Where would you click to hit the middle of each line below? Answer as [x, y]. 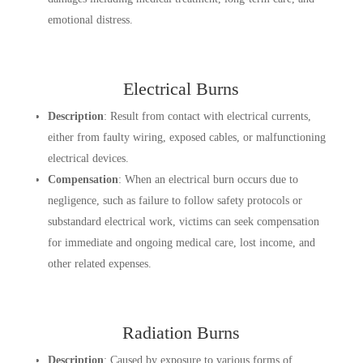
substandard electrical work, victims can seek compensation [183, 221]
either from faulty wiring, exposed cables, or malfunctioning [186, 137]
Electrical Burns [181, 88]
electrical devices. [88, 158]
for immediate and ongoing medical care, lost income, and [181, 242]
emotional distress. [90, 19]
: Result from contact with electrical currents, [207, 116]
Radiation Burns [181, 332]
